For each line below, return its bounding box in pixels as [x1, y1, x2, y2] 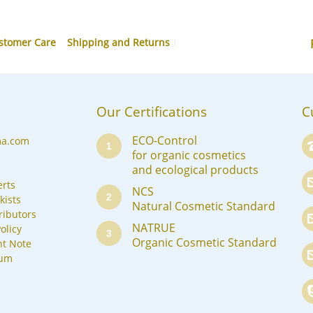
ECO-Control [131, 132, 197, 148]
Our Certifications [96, 103, 207, 121]
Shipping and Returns [66, 36, 170, 50]
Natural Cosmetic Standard [131, 198, 275, 214]
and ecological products [131, 161, 259, 177]
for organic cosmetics [131, 147, 246, 163]
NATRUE [131, 219, 175, 235]
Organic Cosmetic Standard [131, 234, 277, 250]
